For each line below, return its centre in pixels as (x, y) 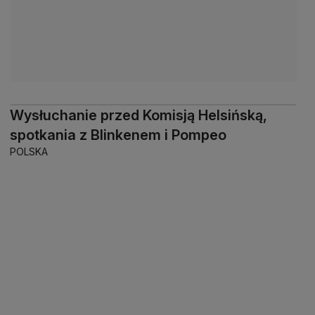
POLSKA (29, 152)
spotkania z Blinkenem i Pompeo (118, 135)
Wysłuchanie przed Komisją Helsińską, (139, 116)
